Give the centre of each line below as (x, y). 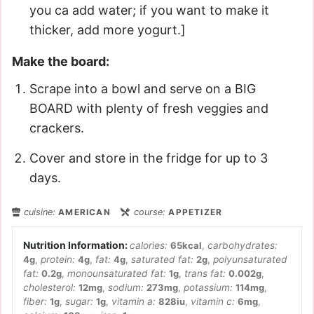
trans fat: (206, 273)
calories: (150, 245)
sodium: (127, 287)
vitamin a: (135, 301)
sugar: (81, 301)
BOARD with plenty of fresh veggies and (149, 108)
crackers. (57, 128)
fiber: (36, 301)
